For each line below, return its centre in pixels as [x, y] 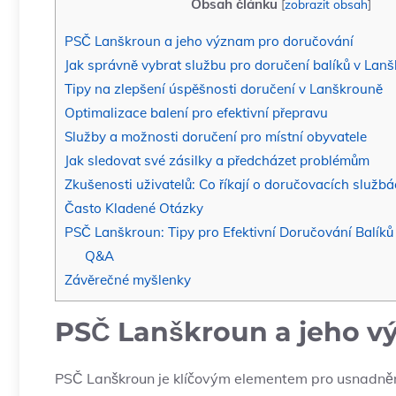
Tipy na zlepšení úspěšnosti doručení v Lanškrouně [224, 89]
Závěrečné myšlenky [128, 280]
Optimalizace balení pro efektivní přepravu [196, 113]
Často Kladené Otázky [134, 209]
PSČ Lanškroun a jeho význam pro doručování [209, 42]
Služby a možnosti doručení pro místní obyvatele [216, 137]
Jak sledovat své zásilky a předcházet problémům [217, 161]
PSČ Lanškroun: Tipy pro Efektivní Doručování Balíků [229, 232]
